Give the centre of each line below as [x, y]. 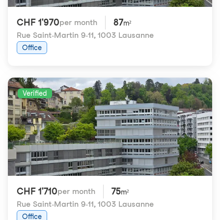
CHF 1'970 [38, 22]
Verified [35, 93]
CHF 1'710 [37, 191]
